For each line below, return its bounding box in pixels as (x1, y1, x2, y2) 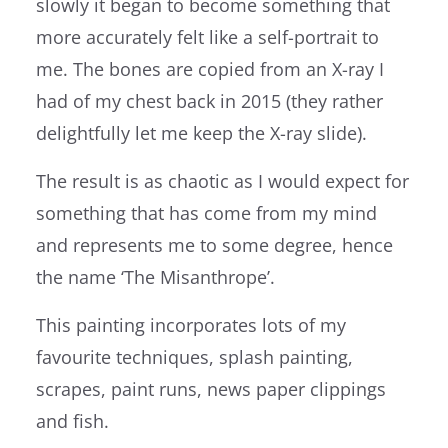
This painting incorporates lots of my (36, 312, 346, 337)
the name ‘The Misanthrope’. (36, 264, 275, 289)
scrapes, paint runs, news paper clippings (36, 376, 386, 401)
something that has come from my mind (36, 200, 377, 225)
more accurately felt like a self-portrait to (36, 24, 379, 49)
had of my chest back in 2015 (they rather (36, 88, 383, 113)
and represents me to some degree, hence (36, 232, 393, 257)
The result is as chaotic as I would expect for (36, 168, 409, 193)
